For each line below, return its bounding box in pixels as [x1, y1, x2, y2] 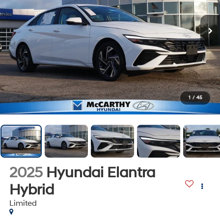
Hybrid [9, 180, 54, 199]
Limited [9, 198, 37, 208]
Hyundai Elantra [46, 163, 155, 182]
